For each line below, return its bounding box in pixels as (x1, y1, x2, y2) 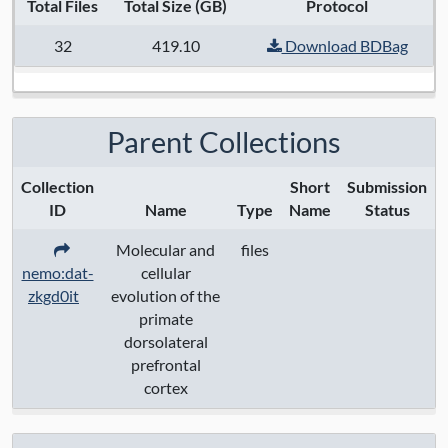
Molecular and (116, 240, 215, 260)
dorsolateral (123, 332, 208, 352)
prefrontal (130, 355, 201, 375)
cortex (143, 378, 188, 398)
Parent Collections (107, 125, 341, 160)
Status (364, 200, 410, 220)
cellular (140, 263, 191, 283)
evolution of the (111, 286, 220, 306)
